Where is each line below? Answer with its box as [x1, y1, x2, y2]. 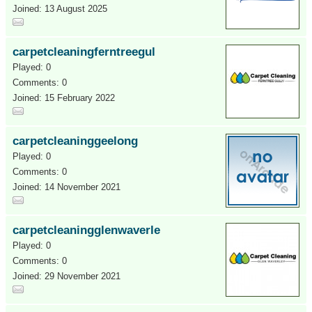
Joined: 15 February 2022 [13, 93, 115, 103]
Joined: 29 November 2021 [13, 271, 120, 281]
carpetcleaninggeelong [13, 134, 138, 148]
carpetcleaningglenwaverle [13, 224, 160, 237]
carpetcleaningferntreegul [13, 45, 155, 58]
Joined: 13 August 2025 [13, 3, 107, 14]
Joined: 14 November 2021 [13, 182, 120, 192]
